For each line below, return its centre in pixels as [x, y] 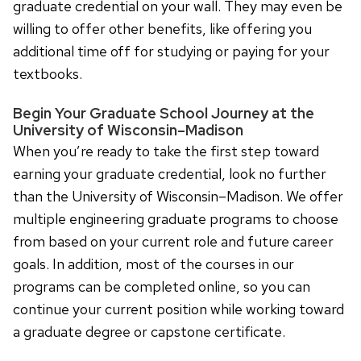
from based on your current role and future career [173, 241]
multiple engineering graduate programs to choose [176, 218]
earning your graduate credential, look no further [170, 173]
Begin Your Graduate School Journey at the [164, 113]
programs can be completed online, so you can [162, 286]
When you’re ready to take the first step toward [166, 151]
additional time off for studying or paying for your [171, 51]
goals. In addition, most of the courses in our [154, 263]
